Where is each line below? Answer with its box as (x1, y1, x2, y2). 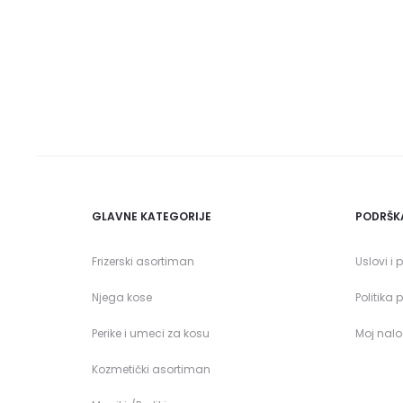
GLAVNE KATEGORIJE (92, 208, 211, 224)
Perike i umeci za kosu (92, 325, 210, 341)
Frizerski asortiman (92, 253, 194, 269)
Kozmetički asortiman (92, 361, 210, 377)
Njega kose (92, 289, 152, 305)
